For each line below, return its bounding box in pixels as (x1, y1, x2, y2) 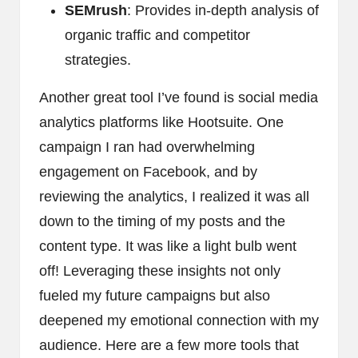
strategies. (65, 52, 131, 69)
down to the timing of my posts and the (39, 213, 285, 230)
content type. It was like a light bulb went (39, 238, 296, 255)
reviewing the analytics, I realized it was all (39, 189, 309, 205)
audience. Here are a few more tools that (39, 337, 299, 354)
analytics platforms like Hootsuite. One (39, 114, 284, 131)
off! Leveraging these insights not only (39, 263, 280, 280)
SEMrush (65, 2, 127, 19)
